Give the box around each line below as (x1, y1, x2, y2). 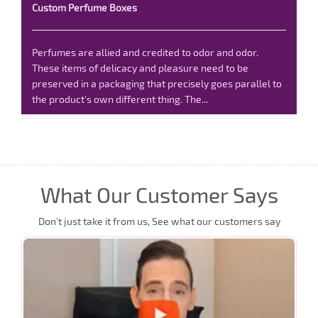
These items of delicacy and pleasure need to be (32, 62, 248, 74)
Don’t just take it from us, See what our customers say (38, 215, 280, 227)
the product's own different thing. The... (32, 93, 210, 105)
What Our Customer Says (40, 182, 278, 207)
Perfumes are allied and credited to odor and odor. (32, 46, 258, 58)
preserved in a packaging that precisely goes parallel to (32, 77, 282, 89)
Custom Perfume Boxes (32, 1, 137, 13)
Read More (210, 93, 260, 105)
